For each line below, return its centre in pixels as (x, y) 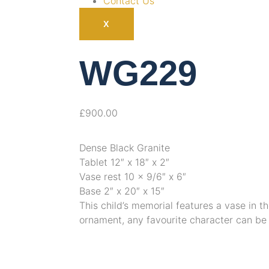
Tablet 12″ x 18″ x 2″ (124, 162)
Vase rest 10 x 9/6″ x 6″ (133, 176)
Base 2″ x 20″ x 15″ (122, 191)
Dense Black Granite (125, 147)
